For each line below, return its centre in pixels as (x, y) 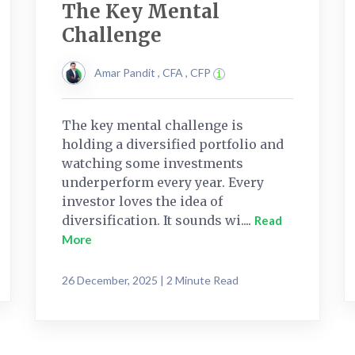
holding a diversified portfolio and (173, 144)
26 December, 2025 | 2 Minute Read (150, 280)
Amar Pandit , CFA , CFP (154, 72)
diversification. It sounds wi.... (158, 220)
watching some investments (153, 163)
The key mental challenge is (153, 125)
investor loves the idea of (142, 201)
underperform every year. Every (163, 182)
